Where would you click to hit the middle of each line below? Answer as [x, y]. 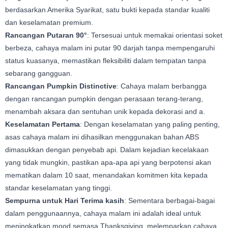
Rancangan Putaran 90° [46, 35]
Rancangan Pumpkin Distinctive [61, 86]
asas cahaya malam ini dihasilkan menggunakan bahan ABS [102, 137]
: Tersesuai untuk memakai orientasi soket [155, 35]
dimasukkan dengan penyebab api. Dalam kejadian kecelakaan [107, 150]
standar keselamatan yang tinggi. [59, 188]
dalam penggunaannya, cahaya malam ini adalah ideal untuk [103, 213]
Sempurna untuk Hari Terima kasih [65, 201]
